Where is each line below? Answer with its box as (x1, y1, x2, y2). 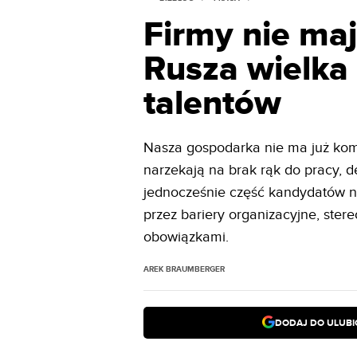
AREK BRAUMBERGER (143, 265, 226, 274)
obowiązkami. (143, 229, 229, 245)
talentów (143, 83, 282, 125)
